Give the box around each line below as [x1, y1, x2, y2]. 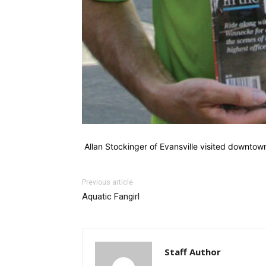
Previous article [82, 178, 133, 187]
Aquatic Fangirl [82, 191, 140, 202]
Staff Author [164, 246, 221, 258]
